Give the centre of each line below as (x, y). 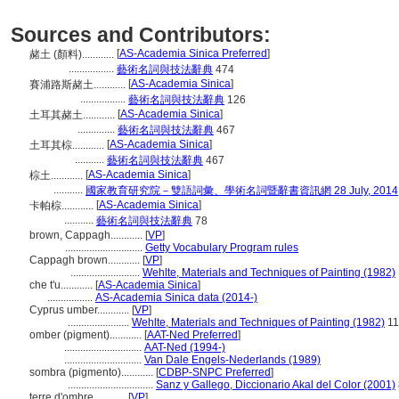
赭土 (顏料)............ (73, 54)
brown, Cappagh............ (87, 235)
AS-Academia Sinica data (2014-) (176, 297)
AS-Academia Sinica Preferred (193, 53)
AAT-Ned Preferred (192, 335)
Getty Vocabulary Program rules (222, 248)
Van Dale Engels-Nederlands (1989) (232, 360)
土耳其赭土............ (73, 115)
